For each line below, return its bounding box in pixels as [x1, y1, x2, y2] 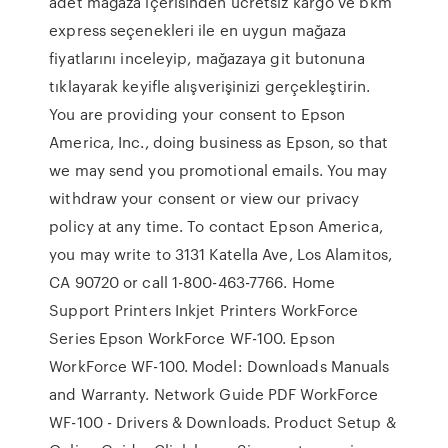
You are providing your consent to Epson [49, 103, 346, 125]
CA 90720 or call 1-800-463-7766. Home [49, 271, 335, 293]
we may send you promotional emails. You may [49, 159, 388, 181]
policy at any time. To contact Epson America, [49, 215, 383, 237]
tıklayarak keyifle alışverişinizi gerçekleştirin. [49, 75, 371, 97]
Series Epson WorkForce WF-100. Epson [49, 327, 335, 349]
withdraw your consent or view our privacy [49, 187, 360, 209]
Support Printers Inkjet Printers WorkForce [49, 299, 359, 321]
